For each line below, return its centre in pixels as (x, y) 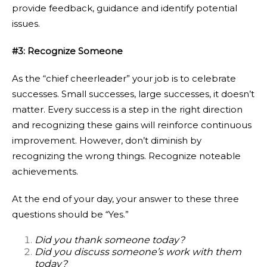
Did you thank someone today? (109, 240)
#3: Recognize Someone (67, 51)
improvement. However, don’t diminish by (107, 140)
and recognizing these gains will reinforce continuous (132, 125)
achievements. (45, 171)
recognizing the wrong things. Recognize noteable (126, 156)
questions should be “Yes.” (70, 214)
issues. (26, 24)
